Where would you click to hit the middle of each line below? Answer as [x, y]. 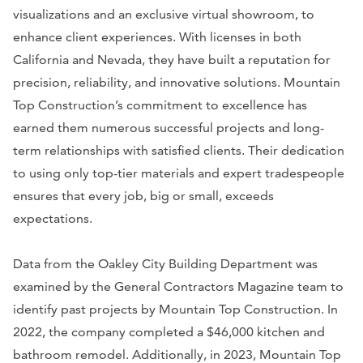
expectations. [53, 219]
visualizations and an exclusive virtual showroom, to [164, 15]
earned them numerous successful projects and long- [169, 128]
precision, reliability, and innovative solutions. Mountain [177, 83]
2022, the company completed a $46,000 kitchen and [169, 332]
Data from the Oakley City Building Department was [165, 264]
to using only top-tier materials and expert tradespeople [179, 173]
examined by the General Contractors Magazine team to [178, 287]
